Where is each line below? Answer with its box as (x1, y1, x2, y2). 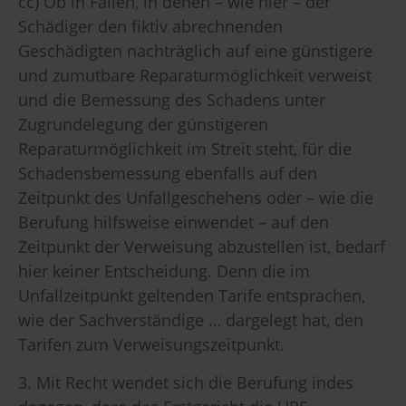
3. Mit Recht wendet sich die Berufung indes (18, 371, 353, 393)
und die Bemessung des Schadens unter (18, 89, 325, 111)
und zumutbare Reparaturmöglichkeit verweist (18, 64, 372, 87)
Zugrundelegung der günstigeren (18, 113, 268, 136)
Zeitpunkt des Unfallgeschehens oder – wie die (18, 187, 373, 209)
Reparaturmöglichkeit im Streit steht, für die (18, 138, 352, 160)
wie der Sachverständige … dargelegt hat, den (18, 309, 363, 332)
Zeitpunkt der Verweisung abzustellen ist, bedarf (18, 236, 385, 258)
